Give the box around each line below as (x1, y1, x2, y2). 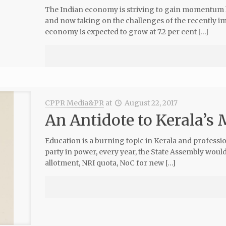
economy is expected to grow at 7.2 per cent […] (44, 27, 208, 36)
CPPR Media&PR (44, 98, 104, 107)
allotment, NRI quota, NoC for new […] (44, 158, 176, 167)
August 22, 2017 (125, 98, 178, 107)
